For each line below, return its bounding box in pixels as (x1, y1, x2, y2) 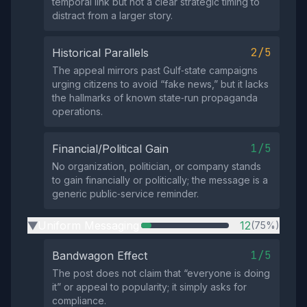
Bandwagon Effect (52, 249, 147, 262)
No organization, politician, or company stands (52, 160, 261, 172)
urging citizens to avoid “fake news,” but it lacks (52, 78, 269, 90)
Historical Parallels (52, 46, 149, 60)
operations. (52, 106, 103, 117)
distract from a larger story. (52, 10, 173, 21)
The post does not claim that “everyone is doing (52, 267, 270, 279)
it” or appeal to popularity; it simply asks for (52, 281, 247, 293)
